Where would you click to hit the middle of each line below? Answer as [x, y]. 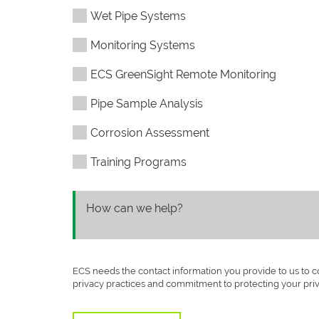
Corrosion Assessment [150, 133]
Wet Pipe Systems [138, 16]
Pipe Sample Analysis [147, 104]
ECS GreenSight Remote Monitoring [183, 74]
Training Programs [138, 162]
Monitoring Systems [143, 45]
